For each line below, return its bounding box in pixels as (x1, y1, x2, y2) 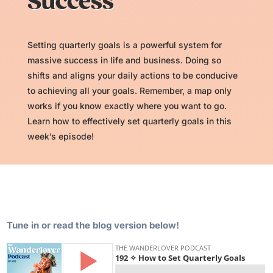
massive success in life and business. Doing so (27, 54, 221, 65)
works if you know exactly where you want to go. (27, 100, 227, 111)
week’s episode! (27, 130, 94, 141)
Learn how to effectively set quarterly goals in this (27, 115, 232, 126)
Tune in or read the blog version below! (7, 219, 180, 231)
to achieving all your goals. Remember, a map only (27, 85, 232, 96)
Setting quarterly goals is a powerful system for (27, 39, 222, 50)
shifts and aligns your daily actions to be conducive (27, 69, 238, 80)
